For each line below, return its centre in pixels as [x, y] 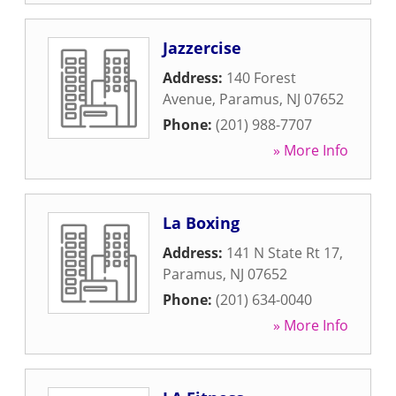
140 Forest [261, 78]
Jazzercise [202, 48]
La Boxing [201, 223]
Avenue [187, 99]
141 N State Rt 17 [283, 253]
